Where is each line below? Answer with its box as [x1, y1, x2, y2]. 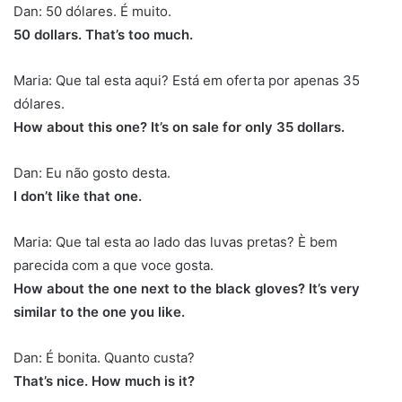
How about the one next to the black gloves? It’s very [13, 279, 360, 297]
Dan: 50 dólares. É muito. [13, 2, 171, 20]
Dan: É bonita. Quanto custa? [13, 348, 195, 366]
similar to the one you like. [13, 302, 185, 320]
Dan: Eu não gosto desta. [13, 163, 170, 181]
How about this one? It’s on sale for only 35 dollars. [13, 118, 345, 135]
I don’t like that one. [13, 187, 142, 205]
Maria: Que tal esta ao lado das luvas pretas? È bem [13, 232, 337, 250]
